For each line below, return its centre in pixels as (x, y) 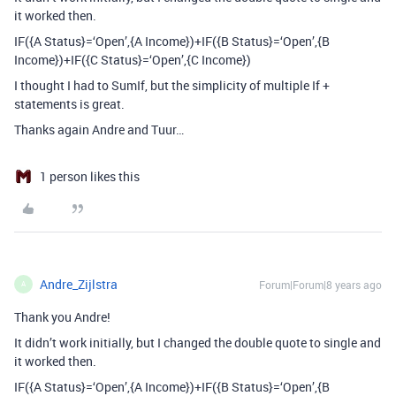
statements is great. (69, 103)
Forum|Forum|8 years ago (320, 284)
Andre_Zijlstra (79, 284)
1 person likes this (90, 176)
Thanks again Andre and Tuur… (99, 129)
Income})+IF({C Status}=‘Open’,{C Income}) (133, 59)
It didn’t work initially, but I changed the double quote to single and (198, 342)
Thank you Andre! (62, 316)
